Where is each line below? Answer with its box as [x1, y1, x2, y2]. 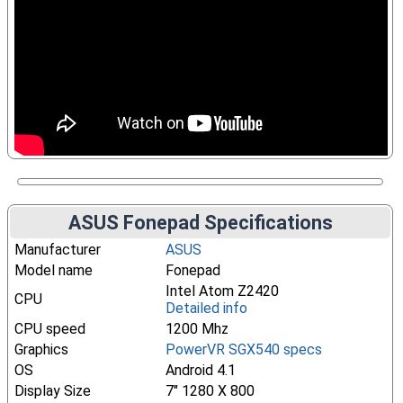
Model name [13, 262, 93, 279]
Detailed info [165, 300, 247, 317]
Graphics [13, 341, 68, 358]
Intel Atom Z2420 [165, 282, 279, 300]
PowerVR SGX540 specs [165, 341, 322, 358]
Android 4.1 [165, 362, 236, 379]
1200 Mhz [165, 320, 228, 337]
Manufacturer [13, 241, 101, 258]
